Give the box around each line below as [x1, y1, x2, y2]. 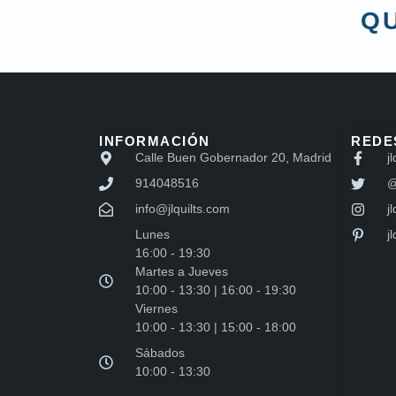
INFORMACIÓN [99, 133, 210, 149]
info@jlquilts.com [135, 202, 230, 217]
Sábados [135, 346, 185, 361]
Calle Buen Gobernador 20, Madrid [135, 150, 331, 165]
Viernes [135, 301, 178, 316]
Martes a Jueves [135, 264, 228, 279]
